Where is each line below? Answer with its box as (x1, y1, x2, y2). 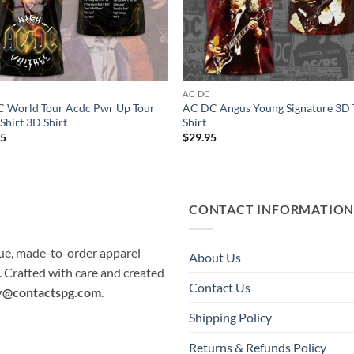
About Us (189, 249, 241, 265)
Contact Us (189, 279, 250, 295)
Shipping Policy (189, 309, 272, 325)
